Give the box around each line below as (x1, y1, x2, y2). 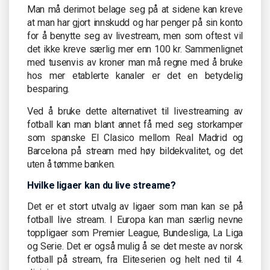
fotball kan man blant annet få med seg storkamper (27, 118, 243, 130)
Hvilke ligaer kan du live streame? (27, 179, 176, 191)
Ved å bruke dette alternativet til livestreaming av (27, 105, 243, 117)
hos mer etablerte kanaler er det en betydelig (27, 69, 243, 81)
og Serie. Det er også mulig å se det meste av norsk (27, 240, 243, 252)
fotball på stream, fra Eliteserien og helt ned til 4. (27, 253, 243, 265)
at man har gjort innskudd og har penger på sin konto (27, 16, 243, 28)
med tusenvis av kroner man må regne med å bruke (27, 56, 243, 68)
